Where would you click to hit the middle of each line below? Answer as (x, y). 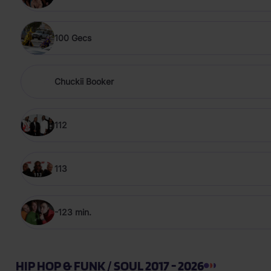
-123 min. (73, 212)
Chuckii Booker (84, 82)
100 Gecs (73, 38)
